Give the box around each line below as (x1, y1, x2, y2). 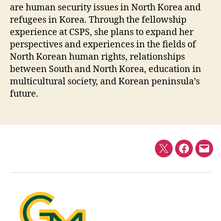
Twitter (163, 149, 192, 160)
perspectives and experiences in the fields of (10, 38, 196, 50)
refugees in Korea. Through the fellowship (10, 14, 186, 26)
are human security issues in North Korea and (10, 1, 201, 13)
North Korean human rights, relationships (10, 51, 185, 63)
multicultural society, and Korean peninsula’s (10, 75, 200, 87)
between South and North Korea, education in (10, 63, 201, 75)
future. (10, 88, 38, 100)
